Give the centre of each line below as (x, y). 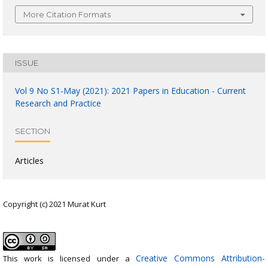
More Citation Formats (67, 15)
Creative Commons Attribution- (200, 258)
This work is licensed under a (69, 259)
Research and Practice (58, 103)
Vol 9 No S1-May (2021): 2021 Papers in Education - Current (130, 91)
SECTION (33, 131)
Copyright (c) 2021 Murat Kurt (54, 204)
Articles (29, 161)
